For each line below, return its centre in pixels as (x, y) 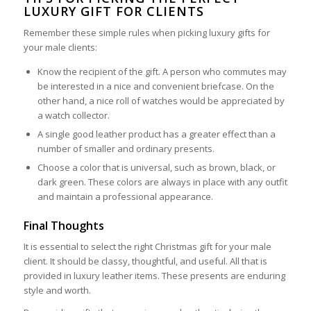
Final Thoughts (64, 226)
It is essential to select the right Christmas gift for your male (147, 247)
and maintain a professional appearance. (125, 197)
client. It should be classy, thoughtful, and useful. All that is (145, 261)
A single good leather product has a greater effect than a (156, 134)
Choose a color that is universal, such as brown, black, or (156, 168)
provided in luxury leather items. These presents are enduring (154, 276)
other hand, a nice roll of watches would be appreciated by (161, 101)
